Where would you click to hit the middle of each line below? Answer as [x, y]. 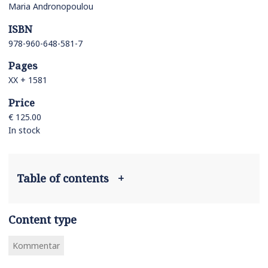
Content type [42, 219]
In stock [24, 130]
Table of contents [67, 179]
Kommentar [36, 245]
